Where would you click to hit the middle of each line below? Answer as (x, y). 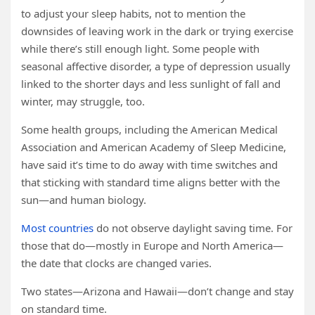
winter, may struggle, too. (83, 101)
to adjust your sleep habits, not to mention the (133, 13)
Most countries (57, 228)
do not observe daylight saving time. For (193, 228)
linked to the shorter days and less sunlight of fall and (151, 84)
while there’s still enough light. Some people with (140, 49)
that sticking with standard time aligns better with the (150, 182)
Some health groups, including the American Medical (149, 129)
